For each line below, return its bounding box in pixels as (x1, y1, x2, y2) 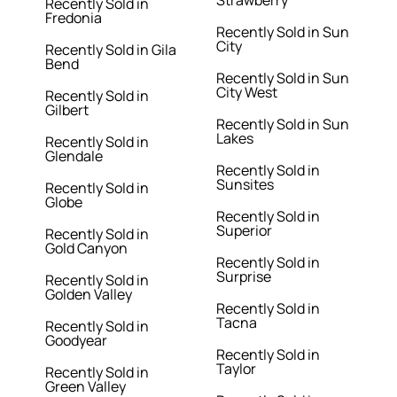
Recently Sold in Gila (45, 40, 177, 60)
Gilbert (45, 100, 90, 121)
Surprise (216, 267, 271, 287)
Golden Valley (45, 284, 133, 305)
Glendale (45, 146, 104, 167)
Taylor (216, 359, 256, 379)
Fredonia (45, 8, 103, 28)
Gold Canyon (45, 238, 128, 259)
